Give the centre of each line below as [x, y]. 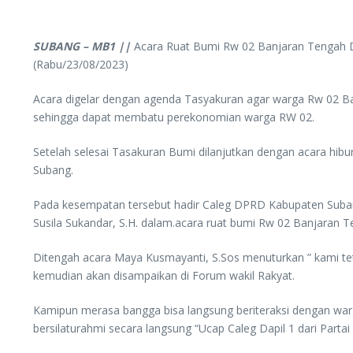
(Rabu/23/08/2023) [81, 65]
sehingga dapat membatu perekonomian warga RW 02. [174, 117]
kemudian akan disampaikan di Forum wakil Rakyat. [164, 276]
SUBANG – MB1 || [82, 46]
